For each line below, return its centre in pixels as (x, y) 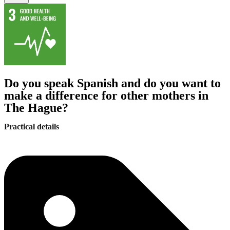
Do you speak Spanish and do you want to (112, 83)
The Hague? (36, 108)
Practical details (32, 127)
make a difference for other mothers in (106, 96)
